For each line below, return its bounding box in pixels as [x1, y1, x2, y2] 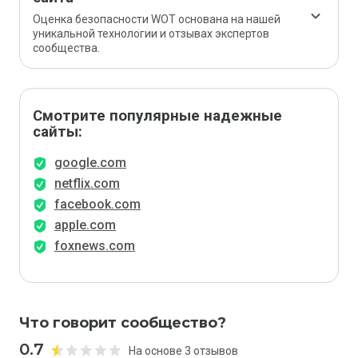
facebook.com [54, 197, 141, 212]
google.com [54, 155, 126, 170]
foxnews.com [54, 238, 135, 253]
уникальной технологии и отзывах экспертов [33, 27, 269, 40]
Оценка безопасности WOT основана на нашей [33, 13, 280, 26]
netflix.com [54, 176, 120, 191]
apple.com [54, 217, 116, 233]
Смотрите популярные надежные [33, 107, 282, 125]
